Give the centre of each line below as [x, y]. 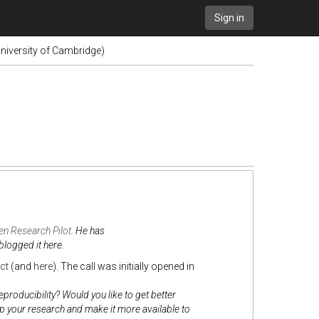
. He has [88, 231]
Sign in [229, 18]
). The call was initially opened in [123, 266]
